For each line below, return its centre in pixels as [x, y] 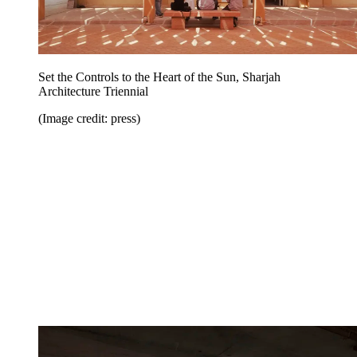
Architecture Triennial [93, 91]
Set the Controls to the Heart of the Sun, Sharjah [159, 76]
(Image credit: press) [89, 118]
